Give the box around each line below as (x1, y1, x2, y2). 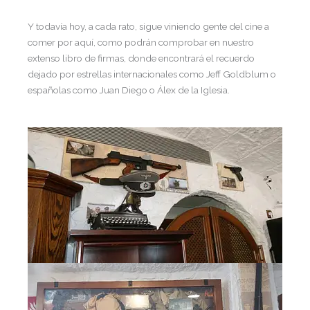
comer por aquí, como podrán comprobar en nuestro (28, 37, 254, 48)
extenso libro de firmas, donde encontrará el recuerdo (28, 53, 255, 64)
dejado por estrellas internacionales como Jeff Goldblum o (28, 69, 276, 80)
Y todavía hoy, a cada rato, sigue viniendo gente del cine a (28, 21, 269, 33)
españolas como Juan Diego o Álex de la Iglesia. (28, 84, 230, 96)
